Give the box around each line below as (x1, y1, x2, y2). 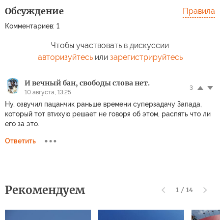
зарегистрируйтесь (110, 53, 183, 62)
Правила (183, 6, 215, 16)
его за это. (5, 120, 39, 128)
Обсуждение (5, 5, 64, 17)
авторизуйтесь (37, 53, 93, 62)
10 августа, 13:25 (25, 89, 71, 96)
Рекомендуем (5, 183, 85, 197)
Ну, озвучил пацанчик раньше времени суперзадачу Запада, (5, 100, 202, 109)
